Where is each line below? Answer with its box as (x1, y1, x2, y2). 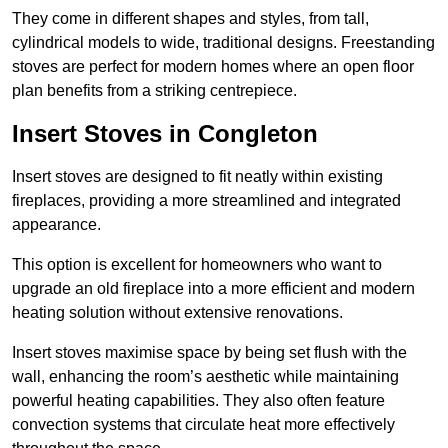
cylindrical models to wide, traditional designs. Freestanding (12, 34, 435, 52)
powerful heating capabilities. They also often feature (12, 392, 385, 410)
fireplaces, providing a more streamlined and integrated (12, 192, 401, 210)
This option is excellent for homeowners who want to (12, 256, 382, 274)
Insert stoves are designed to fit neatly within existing (12, 168, 383, 186)
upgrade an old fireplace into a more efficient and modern (12, 280, 415, 298)
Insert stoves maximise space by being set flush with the (12, 344, 407, 362)
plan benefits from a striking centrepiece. (12, 82, 297, 100)
